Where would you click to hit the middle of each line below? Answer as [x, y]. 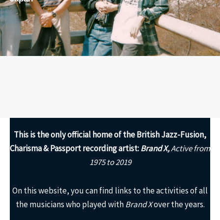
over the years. [178, 204]
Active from [191, 149]
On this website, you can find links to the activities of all [110, 190]
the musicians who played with [70, 204]
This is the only [40, 135]
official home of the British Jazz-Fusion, [137, 135]
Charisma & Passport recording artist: [75, 149]
